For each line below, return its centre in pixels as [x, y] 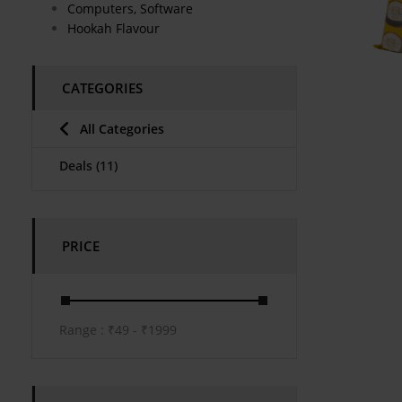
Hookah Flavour [114, 28]
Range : [83, 329]
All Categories [122, 128]
